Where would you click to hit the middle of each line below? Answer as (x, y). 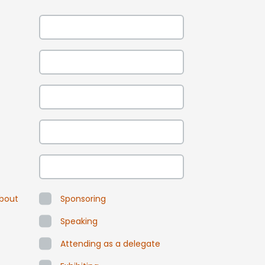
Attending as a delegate (110, 243)
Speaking (79, 221)
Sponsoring (83, 198)
